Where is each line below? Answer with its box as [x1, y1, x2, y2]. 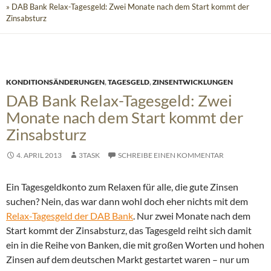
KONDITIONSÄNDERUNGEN [6, 77, 105, 87]
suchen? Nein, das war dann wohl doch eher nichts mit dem [6, 195, 248, 207]
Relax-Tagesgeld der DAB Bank [6, 210, 133, 222]
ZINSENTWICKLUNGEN [152, 77, 233, 87]
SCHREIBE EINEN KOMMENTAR [118, 151, 224, 160]
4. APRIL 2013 [16, 151, 62, 160]
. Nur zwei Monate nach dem [133, 210, 250, 222]
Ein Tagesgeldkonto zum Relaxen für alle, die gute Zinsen [6, 181, 238, 193]
